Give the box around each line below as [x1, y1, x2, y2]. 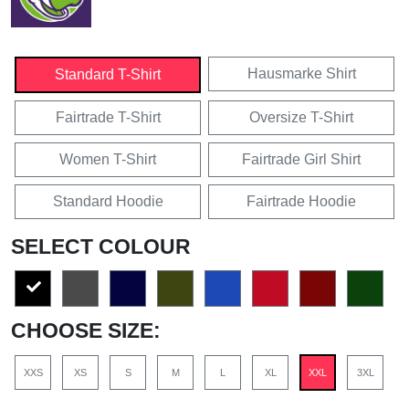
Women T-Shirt [59, 151, 156, 167]
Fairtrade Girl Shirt [242, 151, 361, 167]
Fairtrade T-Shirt [55, 109, 161, 125]
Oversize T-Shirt [249, 109, 353, 125]
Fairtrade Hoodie [246, 193, 356, 209]
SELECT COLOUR [11, 234, 191, 258]
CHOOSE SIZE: [11, 318, 161, 342]
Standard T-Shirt [55, 66, 161, 82]
